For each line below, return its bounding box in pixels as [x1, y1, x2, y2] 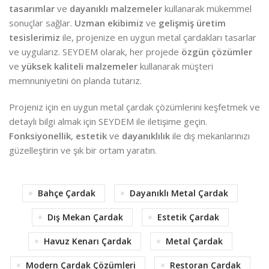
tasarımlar [9, 2, 55, 15]
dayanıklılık [122, 130, 170, 142]
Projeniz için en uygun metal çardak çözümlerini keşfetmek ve [9, 101, 260, 113]
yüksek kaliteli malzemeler [22, 60, 138, 73]
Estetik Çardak [157, 211, 219, 223]
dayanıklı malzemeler [70, 2, 162, 15]
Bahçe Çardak [38, 187, 95, 199]
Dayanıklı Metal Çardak [130, 187, 228, 199]
